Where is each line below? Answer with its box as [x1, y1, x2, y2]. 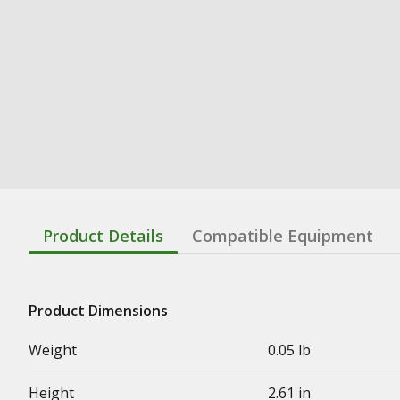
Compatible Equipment [192, 225, 373, 246]
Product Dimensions [29, 301, 168, 321]
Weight [29, 340, 77, 360]
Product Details [43, 225, 163, 246]
